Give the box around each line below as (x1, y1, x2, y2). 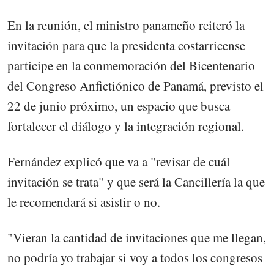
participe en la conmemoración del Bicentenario (7, 56, 255, 74)
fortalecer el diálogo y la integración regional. (7, 117, 244, 135)
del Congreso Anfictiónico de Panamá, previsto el (7, 76, 264, 94)
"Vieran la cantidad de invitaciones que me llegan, (7, 229, 266, 246)
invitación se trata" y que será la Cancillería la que (7, 173, 265, 191)
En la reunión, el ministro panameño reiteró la (7, 16, 245, 34)
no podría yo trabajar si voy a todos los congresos (7, 249, 262, 267)
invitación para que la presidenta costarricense (7, 36, 245, 54)
